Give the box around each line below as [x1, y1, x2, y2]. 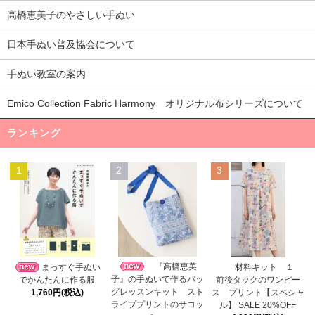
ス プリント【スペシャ [211, 287, 304, 297]
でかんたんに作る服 [19, 274, 96, 285]
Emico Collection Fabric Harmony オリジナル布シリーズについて [7, 98, 303, 110]
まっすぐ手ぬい [41, 262, 101, 272]
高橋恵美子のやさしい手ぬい [7, 9, 135, 21]
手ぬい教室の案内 [7, 68, 86, 80]
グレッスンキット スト [110, 286, 204, 297]
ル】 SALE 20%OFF [219, 300, 297, 310]
